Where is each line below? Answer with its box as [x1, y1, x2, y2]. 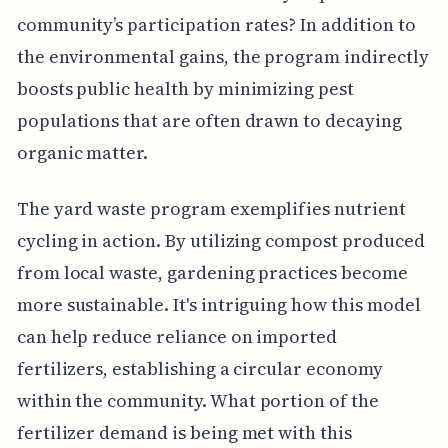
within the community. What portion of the [16, 387, 379, 413]
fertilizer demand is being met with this [16, 419, 352, 445]
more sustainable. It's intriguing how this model [16, 291, 421, 317]
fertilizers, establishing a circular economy [16, 355, 383, 381]
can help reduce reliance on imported [16, 323, 338, 349]
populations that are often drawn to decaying [16, 107, 402, 133]
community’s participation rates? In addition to [16, 11, 416, 37]
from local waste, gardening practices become [16, 259, 408, 285]
